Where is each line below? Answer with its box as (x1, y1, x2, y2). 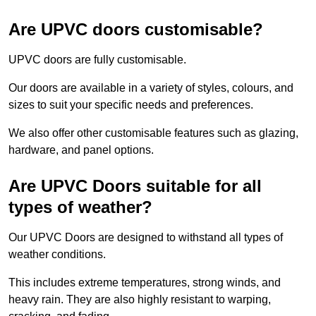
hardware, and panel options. (8, 144, 154, 157)
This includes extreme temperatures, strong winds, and (8, 276, 281, 289)
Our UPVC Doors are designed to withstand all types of (8, 231, 283, 244)
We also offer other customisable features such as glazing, (8, 127, 298, 140)
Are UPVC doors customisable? (8, 20, 263, 39)
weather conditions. (8, 248, 106, 261)
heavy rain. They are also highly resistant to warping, (8, 293, 271, 306)
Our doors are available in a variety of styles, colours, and (8, 82, 293, 95)
